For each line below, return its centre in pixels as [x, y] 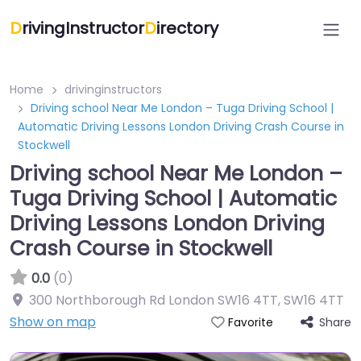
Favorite [250, 323]
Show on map [53, 322]
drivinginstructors [113, 89]
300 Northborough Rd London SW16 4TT [154, 300]
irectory [187, 28]
